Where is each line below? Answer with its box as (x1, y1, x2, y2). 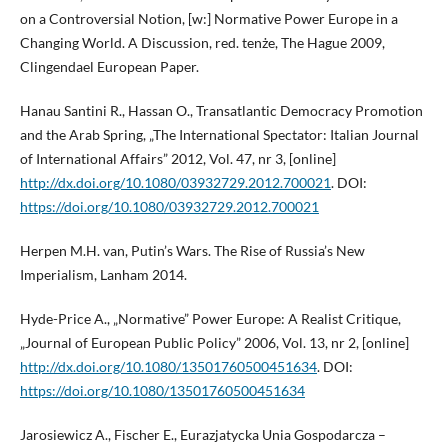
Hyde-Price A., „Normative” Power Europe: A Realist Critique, (19, 310, 401, 328)
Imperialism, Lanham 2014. (19, 266, 187, 284)
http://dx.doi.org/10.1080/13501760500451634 (19, 358, 317, 376)
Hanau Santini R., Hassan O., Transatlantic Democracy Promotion (19, 102, 423, 120)
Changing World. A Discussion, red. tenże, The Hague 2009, (19, 34, 385, 52)
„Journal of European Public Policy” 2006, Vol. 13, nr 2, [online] (19, 334, 409, 352)
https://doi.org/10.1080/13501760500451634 (19, 382, 305, 400)
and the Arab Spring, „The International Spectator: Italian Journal (19, 126, 419, 144)
